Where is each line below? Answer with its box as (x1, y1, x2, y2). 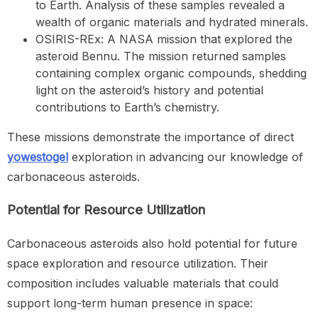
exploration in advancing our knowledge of (68, 150, 303, 165)
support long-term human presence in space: (7, 295, 253, 310)
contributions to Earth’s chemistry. (35, 100, 219, 115)
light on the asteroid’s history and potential (35, 83, 263, 98)
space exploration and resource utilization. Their (7, 256, 268, 270)
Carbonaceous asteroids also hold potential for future (7, 236, 297, 251)
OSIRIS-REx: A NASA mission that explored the (35, 32, 292, 47)
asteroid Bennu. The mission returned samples (35, 49, 286, 64)
